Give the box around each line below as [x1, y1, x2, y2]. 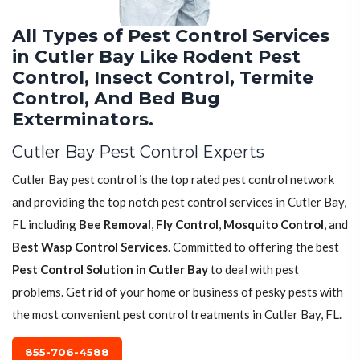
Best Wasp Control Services [12, 239, 168, 254]
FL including [12, 216, 79, 231]
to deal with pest [208, 261, 299, 276]
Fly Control [156, 216, 219, 231]
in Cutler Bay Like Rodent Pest [12, 45, 301, 67]
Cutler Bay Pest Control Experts [12, 141, 264, 162]
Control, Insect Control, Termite [12, 66, 313, 88]
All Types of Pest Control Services [12, 24, 329, 47]
